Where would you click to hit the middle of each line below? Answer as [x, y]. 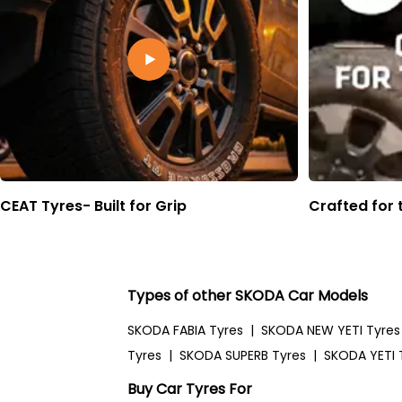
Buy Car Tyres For [190, 389]
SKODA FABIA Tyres [185, 330]
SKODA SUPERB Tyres [243, 355]
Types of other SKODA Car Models [248, 295]
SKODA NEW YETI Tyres [331, 330]
